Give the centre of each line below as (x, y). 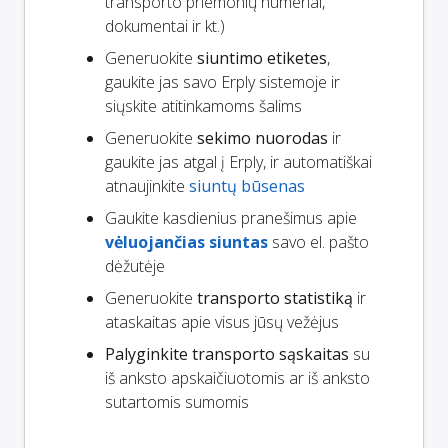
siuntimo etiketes (262, 57)
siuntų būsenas (247, 185)
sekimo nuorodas (262, 137)
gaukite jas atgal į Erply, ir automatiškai (238, 161)
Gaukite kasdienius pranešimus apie (231, 217)
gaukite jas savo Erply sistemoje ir (222, 81)
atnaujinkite (147, 185)
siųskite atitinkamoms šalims (203, 105)
